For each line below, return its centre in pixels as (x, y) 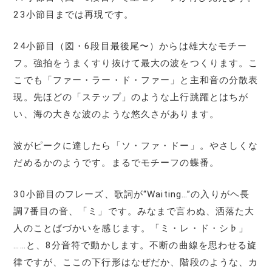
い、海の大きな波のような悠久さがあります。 (116, 114)
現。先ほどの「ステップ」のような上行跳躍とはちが (131, 97)
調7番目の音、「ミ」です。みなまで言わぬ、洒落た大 (134, 211)
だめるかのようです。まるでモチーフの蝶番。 (116, 162)
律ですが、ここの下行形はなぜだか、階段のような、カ (136, 262)
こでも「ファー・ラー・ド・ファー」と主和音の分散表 (136, 80)
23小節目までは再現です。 (73, 14)
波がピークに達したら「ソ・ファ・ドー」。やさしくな (136, 145)
